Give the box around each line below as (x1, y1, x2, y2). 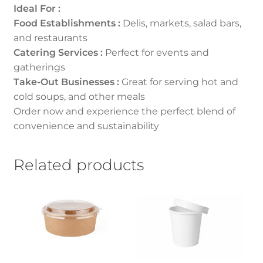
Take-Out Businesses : (13, 76, 119, 87)
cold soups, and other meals (13, 90, 145, 102)
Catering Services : (13, 46, 103, 58)
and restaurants (13, 32, 87, 43)
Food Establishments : (13, 17, 120, 29)
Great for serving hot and (119, 76, 238, 87)
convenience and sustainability (13, 120, 159, 131)
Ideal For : (13, 2, 60, 14)
